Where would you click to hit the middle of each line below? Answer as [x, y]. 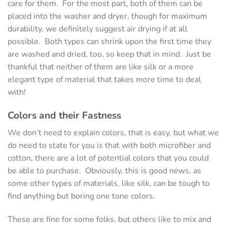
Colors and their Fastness [64, 116]
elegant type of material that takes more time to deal [104, 80]
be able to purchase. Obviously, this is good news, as [104, 171]
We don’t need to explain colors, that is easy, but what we [113, 133]
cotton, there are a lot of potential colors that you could [108, 158]
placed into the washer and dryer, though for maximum [107, 16]
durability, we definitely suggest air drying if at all [98, 29]
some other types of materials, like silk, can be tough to [109, 183]
